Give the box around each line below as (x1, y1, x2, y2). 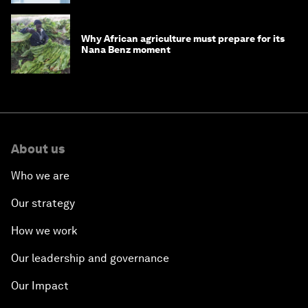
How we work (11, 224, 78, 238)
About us (11, 142, 65, 157)
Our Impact (11, 279, 69, 293)
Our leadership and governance (11, 252, 169, 265)
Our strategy (11, 197, 75, 210)
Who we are (11, 169, 69, 183)
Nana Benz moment (81, 44, 170, 56)
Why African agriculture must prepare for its (81, 33, 285, 45)
